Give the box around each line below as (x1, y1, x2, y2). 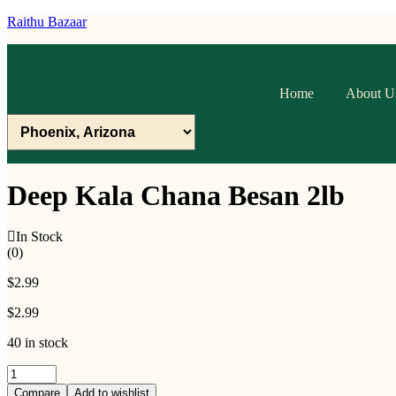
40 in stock (7, 334, 68, 350)
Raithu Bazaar (7, 14, 87, 29)
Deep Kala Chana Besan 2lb (7, 179, 345, 211)
